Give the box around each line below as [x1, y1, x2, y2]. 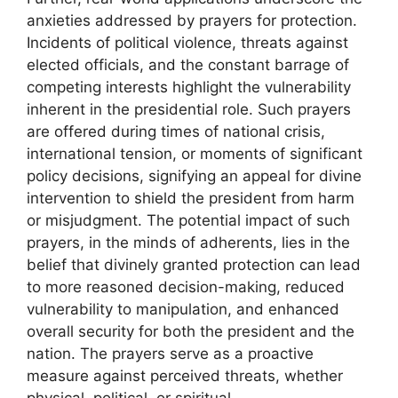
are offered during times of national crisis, [27, 123, 325, 141]
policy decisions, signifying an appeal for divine [27, 167, 362, 186]
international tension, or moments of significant [27, 145, 362, 163]
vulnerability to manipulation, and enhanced [27, 300, 339, 319]
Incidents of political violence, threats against [27, 34, 348, 52]
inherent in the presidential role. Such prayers [27, 100, 351, 119]
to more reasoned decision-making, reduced [27, 278, 345, 297]
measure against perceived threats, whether [27, 367, 343, 386]
